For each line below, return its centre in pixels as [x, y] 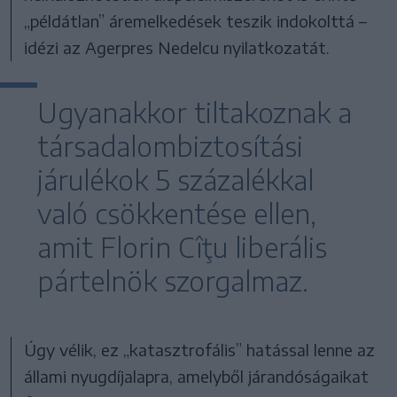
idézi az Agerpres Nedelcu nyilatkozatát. [177, 48]
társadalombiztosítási [170, 147]
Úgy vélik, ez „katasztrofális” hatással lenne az [200, 350]
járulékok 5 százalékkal [175, 180]
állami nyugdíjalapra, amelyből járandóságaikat [197, 377]
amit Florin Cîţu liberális [182, 248]
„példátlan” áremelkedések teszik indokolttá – [196, 21]
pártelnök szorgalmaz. [173, 281]
